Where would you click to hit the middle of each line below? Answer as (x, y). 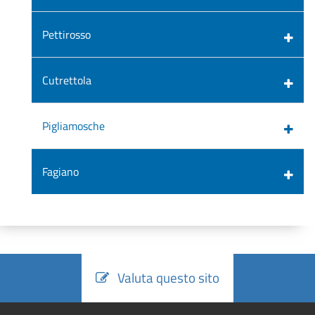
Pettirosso (66, 34)
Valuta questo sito (164, 277)
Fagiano (60, 171)
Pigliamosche (73, 126)
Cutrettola (67, 80)
